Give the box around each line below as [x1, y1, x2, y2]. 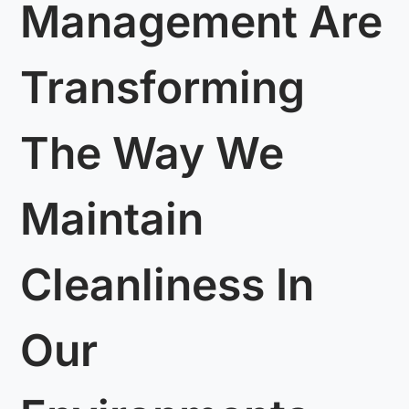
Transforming [20, 60, 306, 115]
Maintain [20, 192, 204, 246]
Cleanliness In [20, 257, 315, 312]
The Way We [20, 126, 285, 181]
